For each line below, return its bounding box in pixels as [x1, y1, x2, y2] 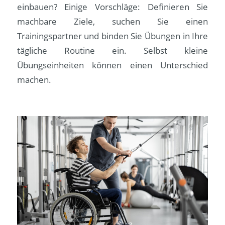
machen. [17, 73, 51, 85]
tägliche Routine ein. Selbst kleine [17, 44, 208, 56]
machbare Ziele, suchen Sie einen [17, 15, 208, 27]
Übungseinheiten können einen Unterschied [17, 59, 208, 71]
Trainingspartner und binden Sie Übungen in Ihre [17, 30, 208, 42]
